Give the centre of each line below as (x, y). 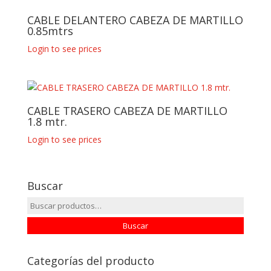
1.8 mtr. (47, 122)
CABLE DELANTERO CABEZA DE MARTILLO (135, 20)
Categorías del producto (90, 260)
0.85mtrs (50, 31)
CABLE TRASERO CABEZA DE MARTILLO (127, 111)
